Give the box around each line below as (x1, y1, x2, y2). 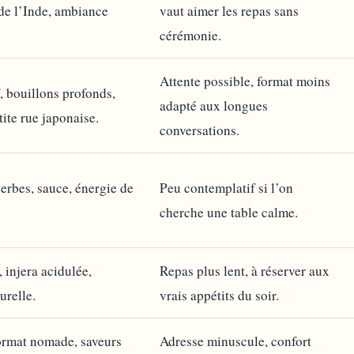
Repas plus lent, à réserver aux (160, 261, 330, 280)
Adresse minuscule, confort (160, 331, 311, 350)
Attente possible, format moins (160, 71, 330, 90)
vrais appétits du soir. (160, 285, 279, 304)
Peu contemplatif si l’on (160, 178, 293, 197)
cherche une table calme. (160, 202, 298, 221)
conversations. (160, 120, 239, 139)
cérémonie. (160, 25, 221, 44)
